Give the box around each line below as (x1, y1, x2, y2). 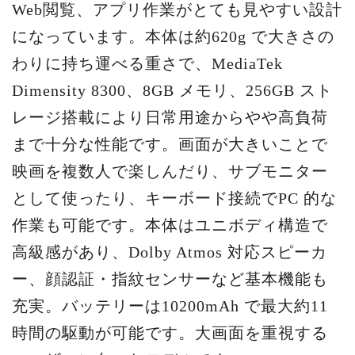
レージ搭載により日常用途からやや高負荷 (12, 109, 328, 127)
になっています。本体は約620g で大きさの (12, 28, 334, 46)
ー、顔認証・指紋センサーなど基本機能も (12, 270, 328, 288)
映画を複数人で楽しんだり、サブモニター (12, 162, 328, 181)
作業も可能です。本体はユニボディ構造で (12, 216, 328, 235)
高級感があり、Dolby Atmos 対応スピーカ (12, 243, 327, 261)
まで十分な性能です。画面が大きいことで (12, 136, 328, 154)
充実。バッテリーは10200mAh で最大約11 (12, 297, 328, 315)
